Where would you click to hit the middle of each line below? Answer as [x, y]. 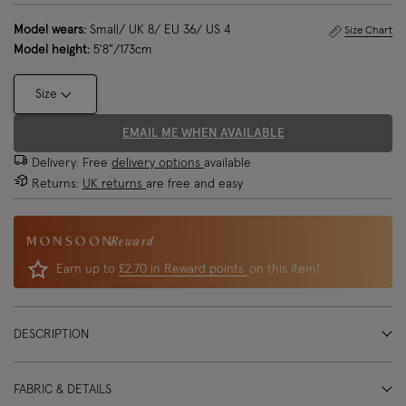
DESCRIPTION [51, 334]
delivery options [158, 163]
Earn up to [87, 269]
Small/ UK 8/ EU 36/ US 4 [159, 30]
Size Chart [368, 31]
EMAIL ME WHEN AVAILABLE [203, 133]
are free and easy [194, 184]
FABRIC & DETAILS [63, 390]
